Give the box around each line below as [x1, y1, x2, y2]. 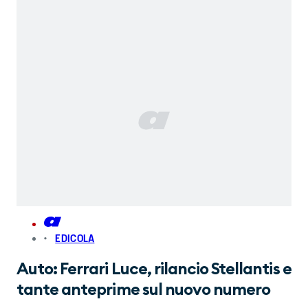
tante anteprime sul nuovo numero [16, 281, 271, 298]
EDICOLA [55, 231, 95, 246]
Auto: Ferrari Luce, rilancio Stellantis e [16, 261, 291, 278]
